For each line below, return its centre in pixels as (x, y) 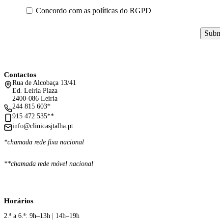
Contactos (20, 75)
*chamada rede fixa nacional (44, 142)
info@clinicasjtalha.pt (43, 126)
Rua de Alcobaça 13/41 (44, 83)
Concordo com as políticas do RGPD (93, 10)
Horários (19, 201)
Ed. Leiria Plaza (35, 91)
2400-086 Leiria (35, 99)
